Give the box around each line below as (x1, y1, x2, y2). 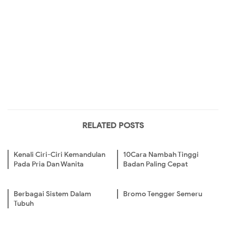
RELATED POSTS (82, 121, 144, 131)
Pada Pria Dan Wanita (14, 160, 84, 169)
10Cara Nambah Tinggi (123, 150, 199, 159)
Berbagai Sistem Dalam (14, 190, 91, 199)
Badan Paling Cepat (123, 160, 188, 169)
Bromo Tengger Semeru (123, 190, 203, 199)
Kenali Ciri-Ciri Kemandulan (14, 150, 105, 159)
